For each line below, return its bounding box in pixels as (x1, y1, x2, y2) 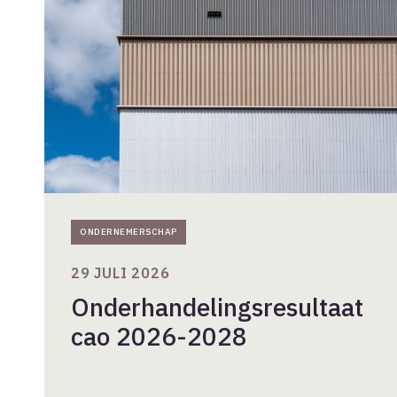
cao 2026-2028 (71, 320, 247, 354)
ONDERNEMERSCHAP (80, 225, 177, 237)
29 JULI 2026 (71, 264, 170, 283)
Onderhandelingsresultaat (71, 291, 363, 324)
